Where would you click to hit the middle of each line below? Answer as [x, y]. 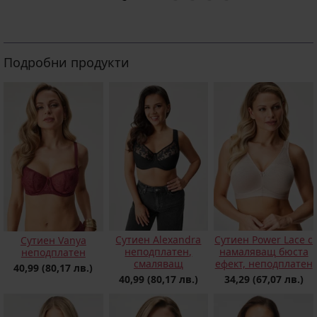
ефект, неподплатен [264, 264]
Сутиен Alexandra [158, 240]
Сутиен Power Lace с [264, 240]
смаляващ [158, 264]
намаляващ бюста [264, 252]
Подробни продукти [67, 62]
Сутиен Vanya [53, 240]
